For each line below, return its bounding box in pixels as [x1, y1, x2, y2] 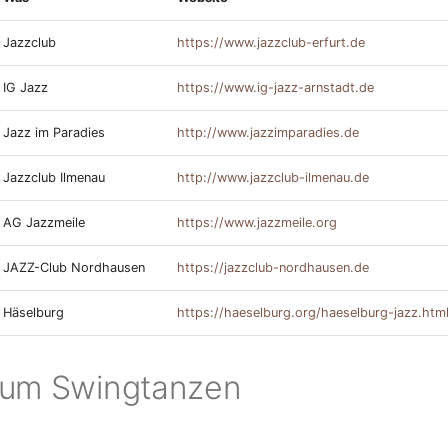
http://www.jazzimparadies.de [177, 125, 359, 140]
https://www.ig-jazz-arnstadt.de [177, 80, 374, 95]
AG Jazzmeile [3, 215, 85, 230]
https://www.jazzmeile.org [177, 215, 337, 230]
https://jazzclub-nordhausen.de [177, 260, 369, 275]
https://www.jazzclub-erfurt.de [177, 35, 365, 50]
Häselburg [3, 305, 64, 320]
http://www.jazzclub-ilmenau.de [177, 170, 369, 185]
